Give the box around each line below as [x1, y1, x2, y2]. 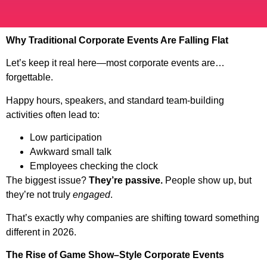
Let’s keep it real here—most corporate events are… [6, 58, 225, 69]
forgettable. [6, 72, 53, 83]
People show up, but [163, 175, 252, 186]
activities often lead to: [6, 109, 100, 120]
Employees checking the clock [30, 161, 158, 172]
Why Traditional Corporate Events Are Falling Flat [6, 35, 228, 45]
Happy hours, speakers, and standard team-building [6, 95, 224, 105]
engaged [73, 190, 110, 200]
